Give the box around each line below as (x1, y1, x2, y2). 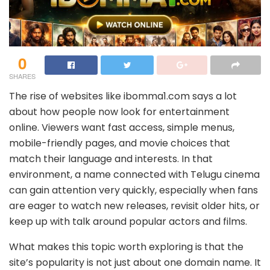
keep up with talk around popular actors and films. (9, 214, 247, 228)
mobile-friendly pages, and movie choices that (9, 136, 230, 150)
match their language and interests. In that (9, 151, 213, 166)
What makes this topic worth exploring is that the (9, 239, 243, 254)
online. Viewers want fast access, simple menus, (9, 120, 234, 134)
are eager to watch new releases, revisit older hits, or (9, 198, 260, 213)
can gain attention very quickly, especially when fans (9, 183, 258, 197)
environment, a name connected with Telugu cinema (9, 167, 260, 181)
